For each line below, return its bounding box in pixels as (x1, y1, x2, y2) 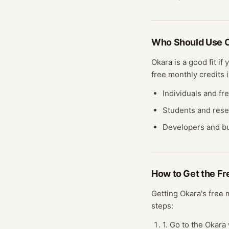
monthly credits (168, 70, 224, 79)
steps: (151, 201, 173, 211)
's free (201, 189, 225, 198)
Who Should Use (151, 37, 224, 48)
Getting (151, 189, 180, 198)
